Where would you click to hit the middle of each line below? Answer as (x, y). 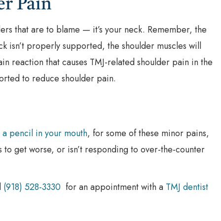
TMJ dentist (187, 187)
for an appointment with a (113, 187)
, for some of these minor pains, (148, 133)
